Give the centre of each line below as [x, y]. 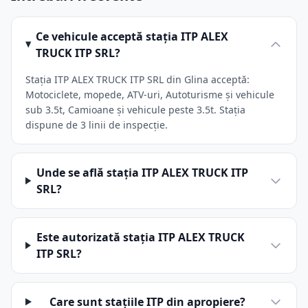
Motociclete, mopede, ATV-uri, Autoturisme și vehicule [150, 95]
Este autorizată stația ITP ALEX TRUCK [140, 237]
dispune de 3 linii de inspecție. [97, 125]
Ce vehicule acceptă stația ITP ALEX [132, 36]
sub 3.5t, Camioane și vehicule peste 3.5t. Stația [135, 110]
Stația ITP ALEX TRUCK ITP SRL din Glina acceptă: [137, 79]
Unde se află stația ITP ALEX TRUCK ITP [143, 173]
